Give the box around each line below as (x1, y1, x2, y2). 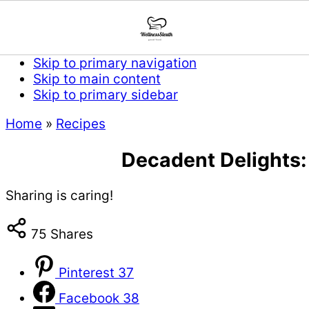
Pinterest (59, 265, 114, 281)
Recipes (56, 116, 106, 132)
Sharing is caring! (6, 188, 113, 204)
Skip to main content (33, 71, 161, 87)
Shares (50, 226, 93, 243)
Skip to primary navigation (33, 55, 197, 71)
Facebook (59, 290, 119, 307)
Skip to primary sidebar (33, 87, 178, 103)
